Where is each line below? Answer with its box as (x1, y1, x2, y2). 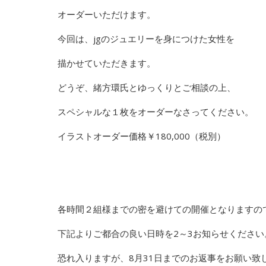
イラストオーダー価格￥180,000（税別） (58, 129, 226, 142)
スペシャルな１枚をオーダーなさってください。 (58, 105, 254, 118)
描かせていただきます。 (58, 56, 156, 69)
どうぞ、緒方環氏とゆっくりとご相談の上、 (58, 81, 236, 93)
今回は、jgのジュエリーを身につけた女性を (58, 32, 235, 45)
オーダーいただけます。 (58, 8, 156, 20)
